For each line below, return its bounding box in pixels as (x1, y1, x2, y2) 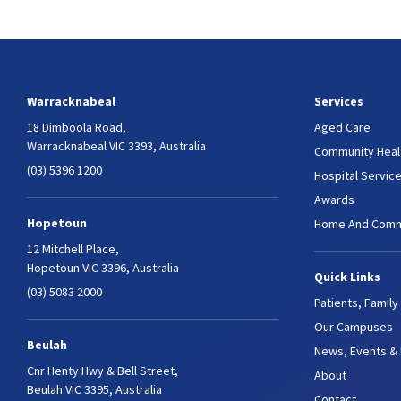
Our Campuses (314, 318, 393, 335)
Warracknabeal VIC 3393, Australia (27, 137, 206, 154)
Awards (314, 191, 354, 208)
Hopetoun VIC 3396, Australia (27, 259, 179, 276)
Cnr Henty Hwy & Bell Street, (27, 362, 178, 379)
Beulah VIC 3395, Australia (27, 380, 162, 397)
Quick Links (314, 268, 380, 285)
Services (314, 92, 363, 109)
